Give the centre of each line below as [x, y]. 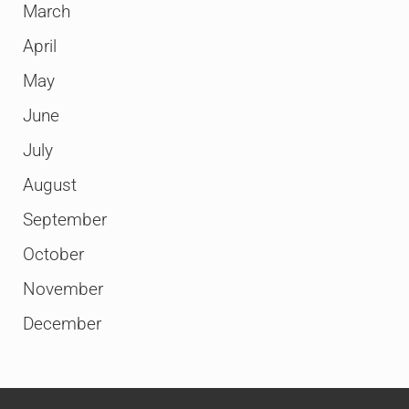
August [49, 186]
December [62, 325]
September [64, 220]
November [63, 290]
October [53, 255]
